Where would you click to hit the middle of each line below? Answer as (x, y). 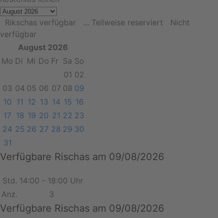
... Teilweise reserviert (123, 22)
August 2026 (43, 47)
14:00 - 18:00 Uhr (51, 180)
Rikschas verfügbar (40, 22)
